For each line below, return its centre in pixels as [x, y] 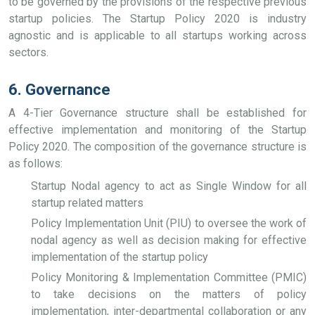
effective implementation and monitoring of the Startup [157, 130]
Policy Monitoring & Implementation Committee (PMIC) [169, 277]
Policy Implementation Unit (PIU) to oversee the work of [169, 223]
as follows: [36, 163]
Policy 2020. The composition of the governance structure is [157, 147]
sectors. [28, 52]
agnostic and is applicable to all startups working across [157, 36]
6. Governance [59, 90]
